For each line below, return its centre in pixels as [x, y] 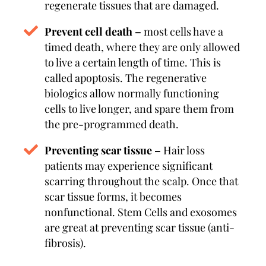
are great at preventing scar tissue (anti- [140, 227]
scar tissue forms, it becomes [113, 197]
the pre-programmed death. [112, 124]
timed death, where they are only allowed [142, 47]
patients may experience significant [129, 166]
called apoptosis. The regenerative [126, 78]
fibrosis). [65, 243]
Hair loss [184, 150]
